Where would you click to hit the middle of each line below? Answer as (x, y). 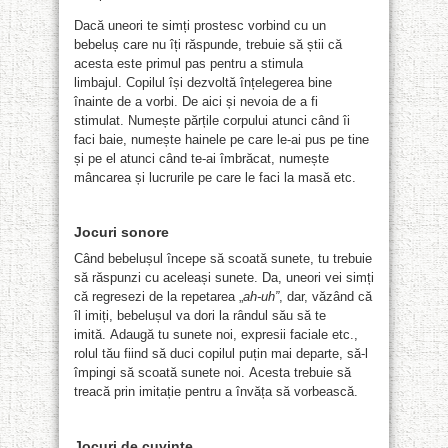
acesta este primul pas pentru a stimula (188, 63)
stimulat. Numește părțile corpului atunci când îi (212, 120)
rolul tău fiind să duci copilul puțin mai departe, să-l (221, 353)
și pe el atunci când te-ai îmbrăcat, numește (201, 158)
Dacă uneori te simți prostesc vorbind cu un (200, 25)
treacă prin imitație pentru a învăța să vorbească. (216, 391)
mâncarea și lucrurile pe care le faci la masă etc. (215, 177)
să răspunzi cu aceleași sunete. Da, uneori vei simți (224, 277)
